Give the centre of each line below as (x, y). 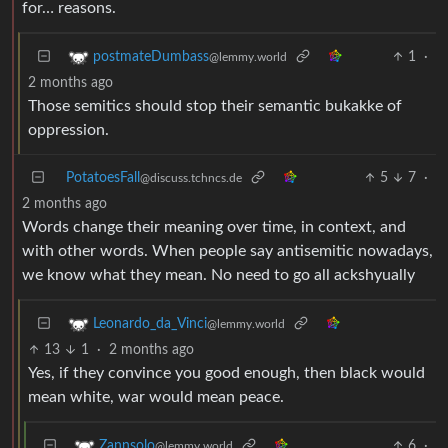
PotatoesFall (103, 177)
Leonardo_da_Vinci (150, 323)
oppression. (68, 129)
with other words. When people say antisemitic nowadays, (227, 250)
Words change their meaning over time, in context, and (214, 226)
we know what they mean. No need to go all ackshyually (218, 274)
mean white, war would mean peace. (156, 396)
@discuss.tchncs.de (191, 177)
